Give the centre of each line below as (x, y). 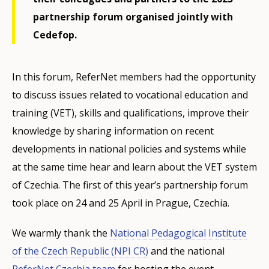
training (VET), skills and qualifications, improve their (130, 113)
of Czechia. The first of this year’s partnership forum (130, 185)
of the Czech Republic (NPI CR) (80, 251)
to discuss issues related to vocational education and (130, 95)
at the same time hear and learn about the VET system (134, 167)
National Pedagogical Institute (178, 233)
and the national (186, 251)
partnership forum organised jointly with (133, 17)
